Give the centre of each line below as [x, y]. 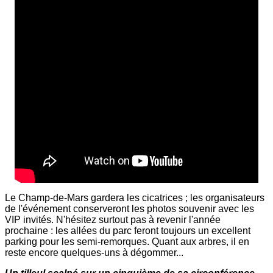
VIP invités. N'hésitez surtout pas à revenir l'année [113, 220]
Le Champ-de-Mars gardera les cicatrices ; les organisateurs [135, 198]
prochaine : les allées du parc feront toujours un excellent [128, 231]
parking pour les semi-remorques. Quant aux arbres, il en [127, 242]
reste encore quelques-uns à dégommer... [94, 253]
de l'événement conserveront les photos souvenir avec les [129, 209]
